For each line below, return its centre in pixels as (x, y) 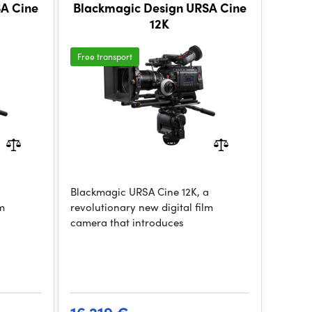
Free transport (104, 56)
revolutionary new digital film (141, 207)
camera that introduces (127, 222)
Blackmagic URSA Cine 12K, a (139, 192)
